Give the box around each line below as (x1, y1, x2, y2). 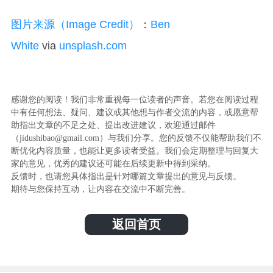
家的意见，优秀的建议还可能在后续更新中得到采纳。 (10, 158, 216, 168)
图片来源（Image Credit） (10, 18, 140, 30)
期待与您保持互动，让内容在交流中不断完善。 (10, 184, 190, 194)
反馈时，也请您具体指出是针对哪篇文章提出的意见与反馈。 (10, 171, 241, 181)
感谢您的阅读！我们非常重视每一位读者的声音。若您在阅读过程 (10, 94, 258, 104)
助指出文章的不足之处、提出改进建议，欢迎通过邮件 (10, 120, 216, 130)
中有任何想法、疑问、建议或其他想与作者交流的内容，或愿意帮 (10, 107, 258, 117)
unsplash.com (58, 39, 127, 52)
